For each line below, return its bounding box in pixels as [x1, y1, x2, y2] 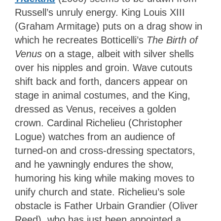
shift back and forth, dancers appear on [15, 76, 187, 87]
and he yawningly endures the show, [15, 159, 174, 170]
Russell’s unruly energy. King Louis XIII [15, 7, 185, 18]
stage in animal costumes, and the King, [15, 90, 190, 101]
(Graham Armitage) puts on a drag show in [15, 21, 202, 32]
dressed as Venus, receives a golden [15, 104, 176, 115]
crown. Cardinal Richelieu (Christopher [15, 117, 183, 129]
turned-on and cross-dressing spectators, [15, 145, 195, 156]
